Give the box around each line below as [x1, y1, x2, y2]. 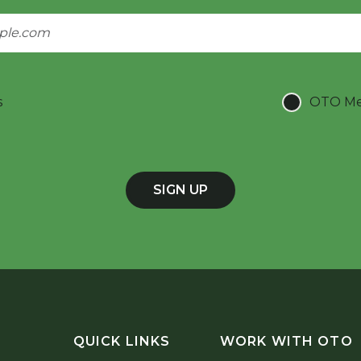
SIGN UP [153, 181, 208, 197]
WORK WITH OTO [219, 333, 353, 349]
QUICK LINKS [73, 333, 171, 349]
